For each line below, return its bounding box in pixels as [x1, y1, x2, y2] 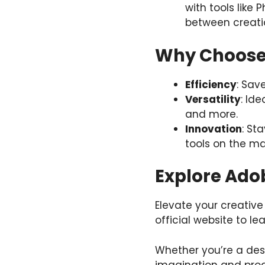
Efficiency [185, 77, 237, 92]
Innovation [185, 121, 242, 136]
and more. [185, 106, 238, 121]
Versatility [185, 92, 241, 106]
